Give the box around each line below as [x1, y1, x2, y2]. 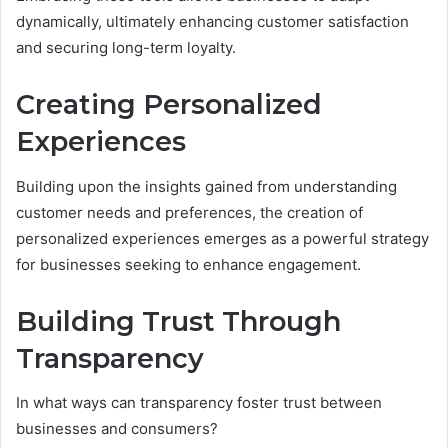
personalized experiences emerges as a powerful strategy [16, 228, 429, 248]
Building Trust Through [16, 304, 341, 338]
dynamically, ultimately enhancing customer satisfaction [16, 12, 409, 32]
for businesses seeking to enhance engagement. [16, 254, 361, 274]
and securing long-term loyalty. [16, 38, 236, 58]
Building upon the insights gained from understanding [16, 176, 397, 196]
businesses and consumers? [16, 419, 218, 439]
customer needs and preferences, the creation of [16, 202, 363, 222]
